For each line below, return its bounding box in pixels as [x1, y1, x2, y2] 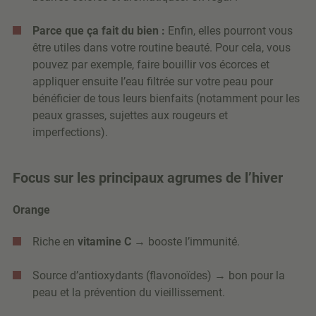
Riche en [32, 235, 78, 249]
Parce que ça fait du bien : [32, 24, 165, 38]
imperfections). [32, 126, 108, 140]
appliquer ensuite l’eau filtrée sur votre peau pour [32, 75, 273, 89]
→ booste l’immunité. [131, 235, 240, 249]
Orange [13, 203, 50, 217]
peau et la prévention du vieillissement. [32, 286, 225, 300]
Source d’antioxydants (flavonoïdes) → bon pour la [32, 269, 285, 283]
